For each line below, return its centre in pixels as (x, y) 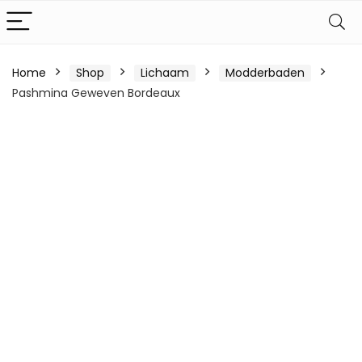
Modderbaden (265, 73)
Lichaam (165, 73)
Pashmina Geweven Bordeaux (96, 93)
